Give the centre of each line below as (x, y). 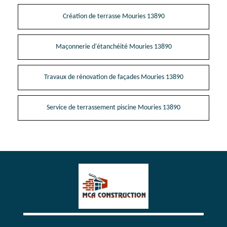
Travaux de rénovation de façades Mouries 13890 (113, 77)
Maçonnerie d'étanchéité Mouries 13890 (113, 47)
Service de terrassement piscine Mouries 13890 (113, 107)
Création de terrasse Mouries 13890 (113, 16)
